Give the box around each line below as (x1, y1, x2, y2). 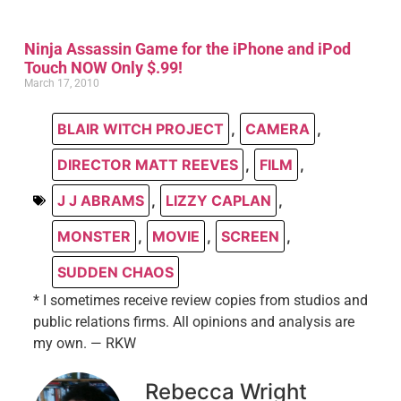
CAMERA (244, 119, 310, 138)
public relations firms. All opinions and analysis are (32, 312, 354, 330)
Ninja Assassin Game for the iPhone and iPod (23, 38, 351, 58)
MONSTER (56, 226, 131, 245)
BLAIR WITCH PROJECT (56, 119, 224, 138)
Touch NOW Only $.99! (23, 57, 183, 77)
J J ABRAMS (56, 191, 144, 209)
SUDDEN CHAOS (56, 262, 174, 281)
